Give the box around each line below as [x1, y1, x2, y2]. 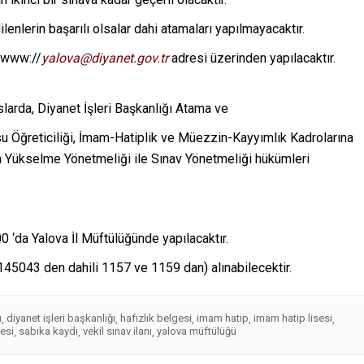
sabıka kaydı [19, 325, 78, 338]
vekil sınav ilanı [83, 325, 152, 338]
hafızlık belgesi [120, 312, 192, 325]
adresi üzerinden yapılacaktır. [168, 50, 336, 67]
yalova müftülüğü [157, 325, 236, 338]
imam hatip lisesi [253, 312, 332, 325]
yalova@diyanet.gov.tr [41, 50, 168, 67]
